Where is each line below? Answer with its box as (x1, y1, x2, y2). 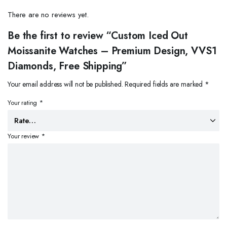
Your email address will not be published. (8, 79, 123, 89)
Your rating (8, 98, 40, 107)
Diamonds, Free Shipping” (8, 59, 128, 73)
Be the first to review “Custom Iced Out (8, 28, 188, 43)
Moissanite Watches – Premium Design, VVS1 (8, 44, 217, 58)
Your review (8, 131, 42, 141)
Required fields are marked (125, 79, 205, 89)
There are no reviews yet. (8, 9, 89, 20)
